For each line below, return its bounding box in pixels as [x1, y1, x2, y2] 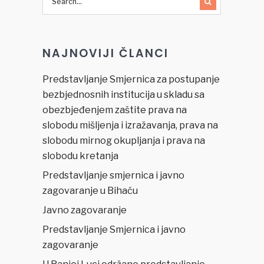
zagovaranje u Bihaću [42, 184, 138, 196]
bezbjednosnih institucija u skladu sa [42, 88, 204, 100]
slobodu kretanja [42, 150, 118, 161]
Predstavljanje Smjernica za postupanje [42, 73, 220, 85]
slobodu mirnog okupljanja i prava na [42, 134, 205, 146]
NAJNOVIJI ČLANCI [42, 45, 169, 61]
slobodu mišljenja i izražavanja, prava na [42, 119, 218, 131]
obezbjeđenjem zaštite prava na [42, 104, 187, 115]
